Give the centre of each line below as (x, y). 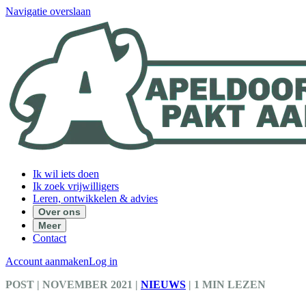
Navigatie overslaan (48, 11)
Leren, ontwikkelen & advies (95, 198)
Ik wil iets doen (66, 174)
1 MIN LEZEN (230, 284)
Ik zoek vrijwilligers (76, 186)
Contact (50, 238)
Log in (103, 261)
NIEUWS (163, 284)
